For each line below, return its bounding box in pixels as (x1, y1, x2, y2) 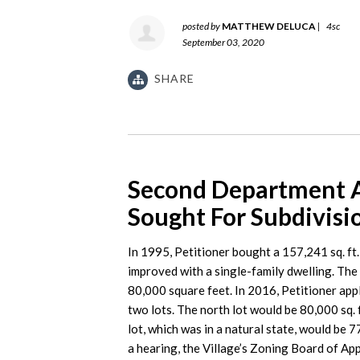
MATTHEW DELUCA (222, 20, 316, 33)
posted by (182, 20, 222, 33)
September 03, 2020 (182, 36, 264, 49)
